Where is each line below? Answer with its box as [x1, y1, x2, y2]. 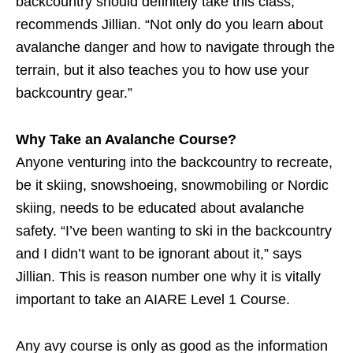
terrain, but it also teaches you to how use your [16, 62, 309, 79]
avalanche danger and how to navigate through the [16, 39, 335, 56]
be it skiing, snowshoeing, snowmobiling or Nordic [16, 177, 329, 194]
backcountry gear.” [16, 85, 132, 102]
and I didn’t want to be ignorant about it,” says [16, 246, 302, 262]
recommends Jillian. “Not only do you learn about [16, 17, 323, 33]
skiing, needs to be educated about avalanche [16, 200, 304, 217]
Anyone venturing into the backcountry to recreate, [16, 154, 333, 171]
